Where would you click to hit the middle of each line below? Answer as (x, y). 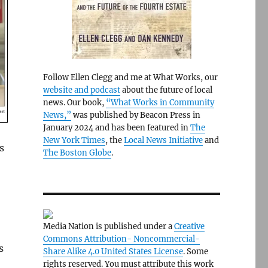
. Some (195, 252)
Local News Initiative (163, 140)
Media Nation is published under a (108, 226)
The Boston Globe (77, 153)
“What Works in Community (160, 103)
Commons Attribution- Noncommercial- (121, 239)
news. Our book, (74, 103)
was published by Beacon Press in (135, 115)
